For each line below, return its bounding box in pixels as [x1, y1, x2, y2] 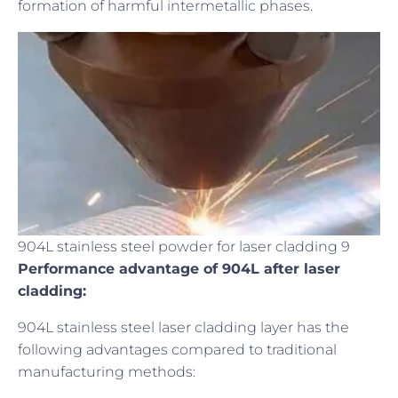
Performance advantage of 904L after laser [18, 259, 340, 277]
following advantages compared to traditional [18, 340, 337, 358]
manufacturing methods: [18, 362, 195, 380]
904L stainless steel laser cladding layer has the [18, 318, 349, 336]
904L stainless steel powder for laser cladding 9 [18, 237, 350, 255]
